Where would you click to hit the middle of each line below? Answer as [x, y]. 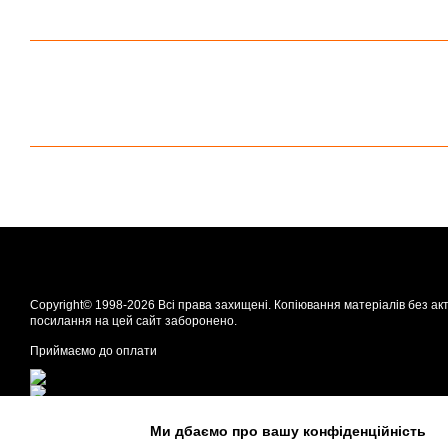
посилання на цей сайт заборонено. [133, 321]
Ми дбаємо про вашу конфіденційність [288, 430]
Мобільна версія [96, 428]
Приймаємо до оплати [93, 351]
